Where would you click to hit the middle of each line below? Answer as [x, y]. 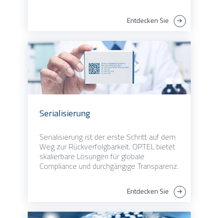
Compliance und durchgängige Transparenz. [109, 166]
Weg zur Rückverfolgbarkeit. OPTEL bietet [107, 147]
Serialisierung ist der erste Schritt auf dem [107, 137]
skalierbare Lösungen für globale [92, 156]
